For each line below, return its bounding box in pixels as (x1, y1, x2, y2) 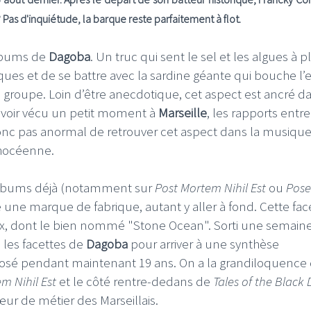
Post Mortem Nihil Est (155, 178, 266, 196)
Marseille (158, 103, 207, 121)
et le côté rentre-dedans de (56, 272, 213, 289)
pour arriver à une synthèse (128, 235, 279, 252)
